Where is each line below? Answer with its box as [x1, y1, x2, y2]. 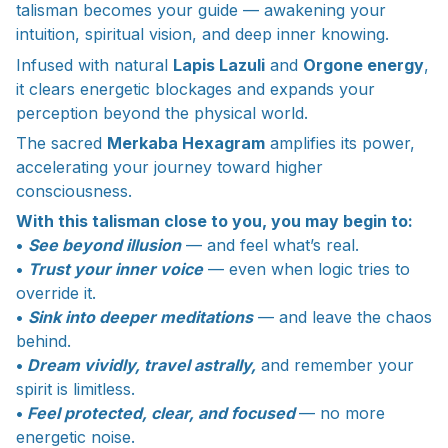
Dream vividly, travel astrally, [27, 355, 256, 376]
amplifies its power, [265, 132, 415, 153]
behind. [16, 331, 71, 352]
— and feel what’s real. [181, 235, 359, 256]
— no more [299, 403, 385, 424]
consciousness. [16, 180, 132, 201]
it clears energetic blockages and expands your [16, 78, 375, 99]
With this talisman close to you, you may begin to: [16, 211, 413, 232]
